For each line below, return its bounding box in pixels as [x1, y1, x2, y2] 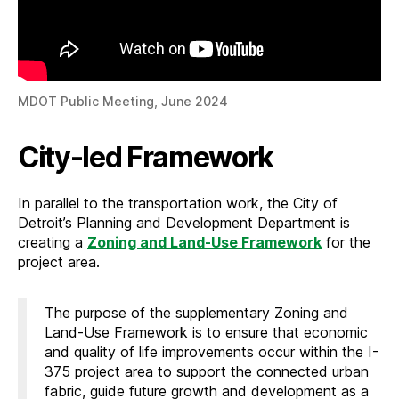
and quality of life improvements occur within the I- [45, 343, 379, 362]
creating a [18, 233, 87, 252]
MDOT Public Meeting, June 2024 [18, 94, 228, 110]
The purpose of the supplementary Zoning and [45, 304, 348, 322]
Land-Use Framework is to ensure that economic [45, 323, 368, 342]
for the [322, 233, 370, 252]
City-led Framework [18, 140, 274, 175]
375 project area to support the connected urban [45, 362, 369, 381]
